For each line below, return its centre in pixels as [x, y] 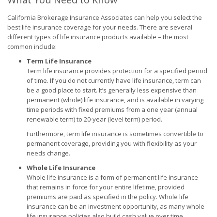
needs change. [48, 153]
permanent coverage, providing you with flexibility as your [112, 143]
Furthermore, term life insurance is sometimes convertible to [115, 134]
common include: [32, 46]
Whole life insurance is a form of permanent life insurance [112, 177]
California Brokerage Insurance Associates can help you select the [105, 17]
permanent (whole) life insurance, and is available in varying [115, 100]
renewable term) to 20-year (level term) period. [94, 119]
